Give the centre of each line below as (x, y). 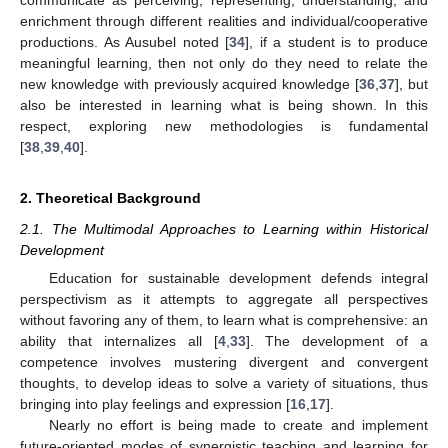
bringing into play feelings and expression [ (155, 404)
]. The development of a (336, 341)
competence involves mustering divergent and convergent (224, 362)
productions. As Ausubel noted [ (124, 41)
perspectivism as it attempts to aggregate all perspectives (224, 299)
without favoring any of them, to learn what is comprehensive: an (224, 320)
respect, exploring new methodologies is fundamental (224, 125)
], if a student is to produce (336, 41)
